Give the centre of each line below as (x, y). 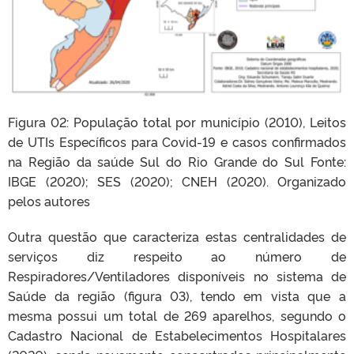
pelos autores (49, 200)
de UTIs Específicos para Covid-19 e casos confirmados (177, 141)
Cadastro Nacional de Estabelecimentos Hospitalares (177, 335)
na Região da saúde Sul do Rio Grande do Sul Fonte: (177, 161)
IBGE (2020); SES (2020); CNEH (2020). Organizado (177, 181)
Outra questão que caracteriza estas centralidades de (177, 236)
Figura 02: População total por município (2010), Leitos (177, 121)
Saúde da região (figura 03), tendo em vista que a (177, 295)
